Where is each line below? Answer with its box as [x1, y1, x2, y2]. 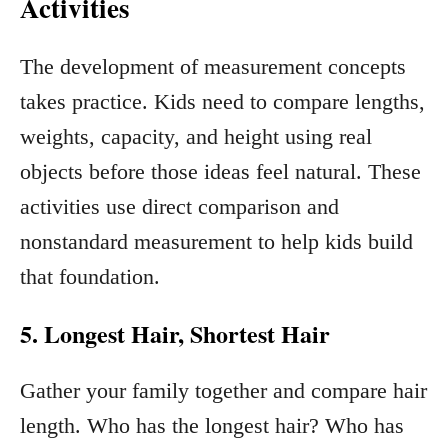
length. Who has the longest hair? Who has [20, 412, 404, 438]
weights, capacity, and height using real [20, 123, 372, 149]
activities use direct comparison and [20, 193, 339, 219]
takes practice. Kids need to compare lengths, [20, 88, 425, 114]
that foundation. [20, 263, 160, 289]
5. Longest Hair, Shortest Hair [20, 315, 330, 351]
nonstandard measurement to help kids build [20, 228, 413, 254]
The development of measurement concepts [20, 53, 406, 79]
